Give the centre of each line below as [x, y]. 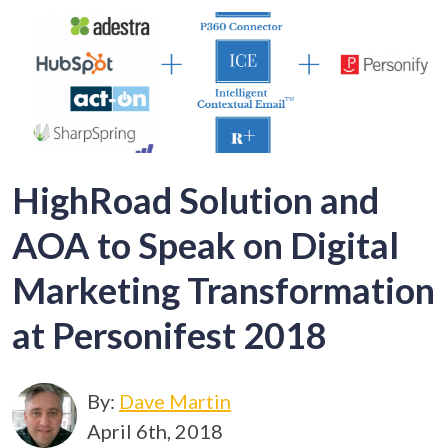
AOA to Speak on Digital [206, 245]
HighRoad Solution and [196, 200]
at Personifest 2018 [170, 335]
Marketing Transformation [224, 290]
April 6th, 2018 [155, 430]
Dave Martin [175, 400]
